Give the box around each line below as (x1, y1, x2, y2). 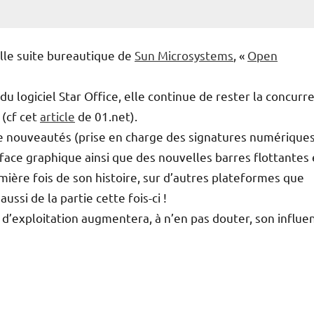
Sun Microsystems (135, 48, 233, 63)
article (40, 109, 75, 124)
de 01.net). (75, 109, 137, 124)
